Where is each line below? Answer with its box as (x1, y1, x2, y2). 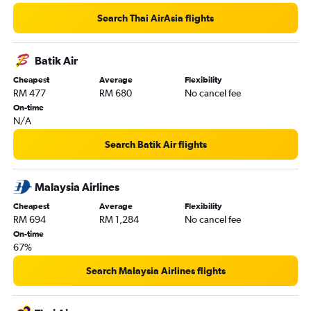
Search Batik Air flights (104, 138, 207, 150)
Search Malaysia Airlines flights (85, 264, 226, 276)
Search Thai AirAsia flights (97, 12, 214, 24)
